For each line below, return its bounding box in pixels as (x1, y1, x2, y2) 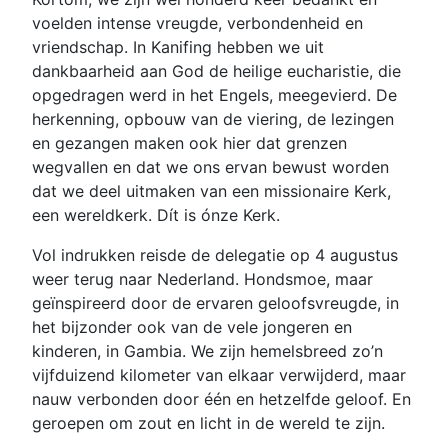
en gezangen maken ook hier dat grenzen (32, 133, 347, 154)
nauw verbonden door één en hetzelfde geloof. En (32, 389, 411, 410)
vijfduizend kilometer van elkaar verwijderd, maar (32, 365, 406, 386)
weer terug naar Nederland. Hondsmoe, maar (32, 269, 373, 290)
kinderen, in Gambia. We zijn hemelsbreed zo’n (32, 341, 383, 362)
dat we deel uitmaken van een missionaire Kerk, (32, 181, 391, 202)
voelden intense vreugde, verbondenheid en (32, 13, 363, 34)
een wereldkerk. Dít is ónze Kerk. (32, 205, 285, 226)
